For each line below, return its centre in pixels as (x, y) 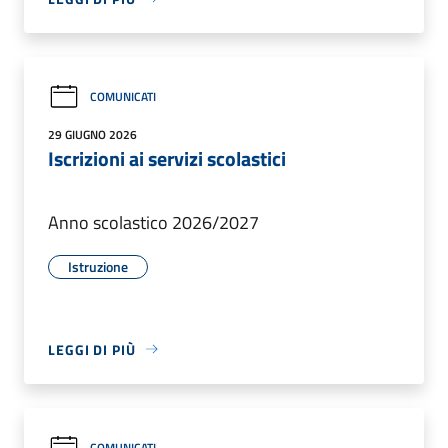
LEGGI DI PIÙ (92, 349)
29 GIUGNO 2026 (92, 134)
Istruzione (98, 266)
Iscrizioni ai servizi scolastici (167, 158)
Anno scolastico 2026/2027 (153, 222)
